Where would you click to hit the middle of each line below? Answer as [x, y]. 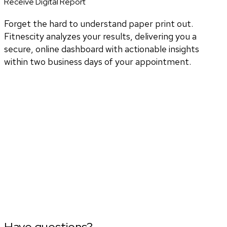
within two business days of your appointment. [98, 61]
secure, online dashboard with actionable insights [102, 49]
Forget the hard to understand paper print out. [99, 23]
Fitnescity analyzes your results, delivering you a [100, 36]
